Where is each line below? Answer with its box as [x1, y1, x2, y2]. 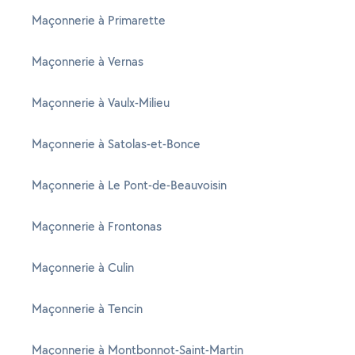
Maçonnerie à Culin [32, 259, 134, 276]
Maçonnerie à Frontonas [32, 218, 162, 235]
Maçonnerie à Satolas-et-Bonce [32, 136, 200, 152]
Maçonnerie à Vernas [32, 53, 143, 70]
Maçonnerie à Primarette [32, 12, 166, 29]
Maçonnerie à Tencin [32, 300, 143, 317]
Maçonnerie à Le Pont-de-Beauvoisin [32, 177, 227, 193]
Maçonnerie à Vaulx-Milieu [32, 94, 170, 111]
